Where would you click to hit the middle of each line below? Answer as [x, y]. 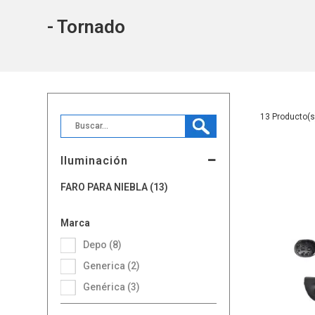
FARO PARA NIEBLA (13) [117, 187]
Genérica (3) [115, 287]
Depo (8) [106, 244]
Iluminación [95, 160]
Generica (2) [115, 265]
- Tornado [86, 26]
